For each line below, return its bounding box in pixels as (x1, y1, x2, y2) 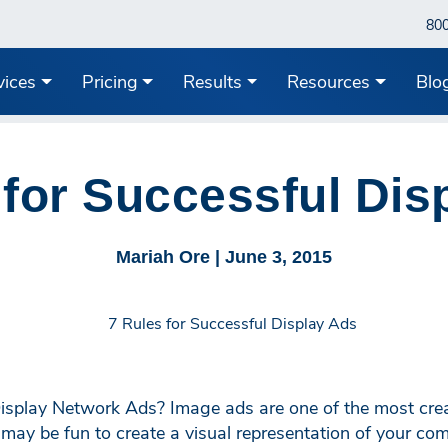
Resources (287, 69, 371, 93)
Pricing (81, 69, 138, 93)
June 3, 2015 (225, 247, 332, 267)
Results (182, 69, 242, 93)
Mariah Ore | (116, 247, 225, 267)
